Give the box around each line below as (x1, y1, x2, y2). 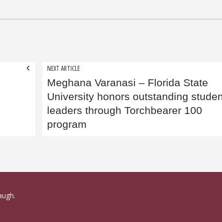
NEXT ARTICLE (47, 63, 80, 73)
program (47, 118, 87, 130)
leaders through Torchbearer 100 (47, 104, 202, 116)
